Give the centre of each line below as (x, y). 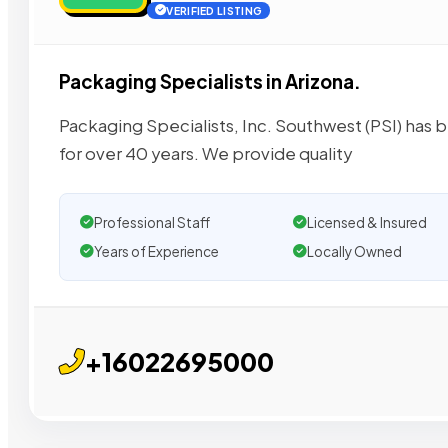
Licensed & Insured (366, 222)
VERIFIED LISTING (214, 11)
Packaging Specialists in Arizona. (210, 82)
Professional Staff (152, 222)
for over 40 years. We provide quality (205, 153)
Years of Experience (156, 251)
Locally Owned (354, 251)
